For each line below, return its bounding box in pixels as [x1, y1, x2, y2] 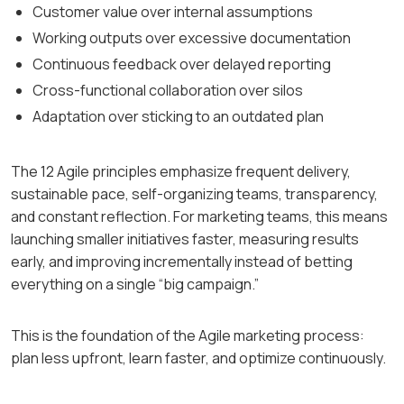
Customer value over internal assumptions [32, 2, 313, 23]
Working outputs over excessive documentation [32, 28, 351, 49]
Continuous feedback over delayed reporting [32, 54, 331, 75]
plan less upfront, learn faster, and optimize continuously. [11, 348, 386, 369]
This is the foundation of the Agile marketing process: [11, 326, 364, 346]
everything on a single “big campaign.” [11, 274, 259, 295]
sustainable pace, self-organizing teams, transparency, [11, 184, 378, 205]
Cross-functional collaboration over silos [32, 80, 303, 101]
